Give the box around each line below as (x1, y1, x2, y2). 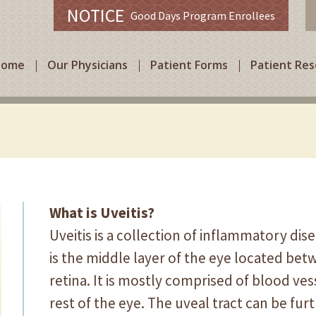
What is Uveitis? (49, 203, 154, 222)
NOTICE (67, 4, 124, 27)
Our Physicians (47, 57, 128, 73)
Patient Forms (150, 57, 228, 73)
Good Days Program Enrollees (124, 8, 275, 23)
